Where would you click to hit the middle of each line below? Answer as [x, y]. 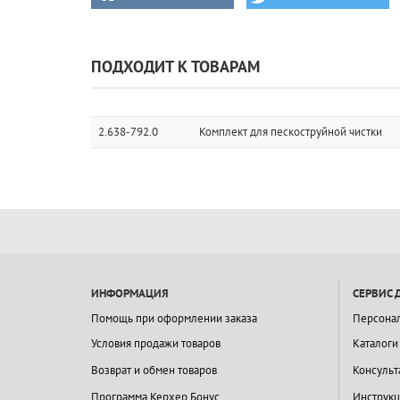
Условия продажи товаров [156, 344]
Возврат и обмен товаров [154, 371]
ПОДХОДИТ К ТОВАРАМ [175, 67]
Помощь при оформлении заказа [174, 319]
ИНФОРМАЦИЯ [130, 294]
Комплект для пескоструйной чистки [291, 132]
